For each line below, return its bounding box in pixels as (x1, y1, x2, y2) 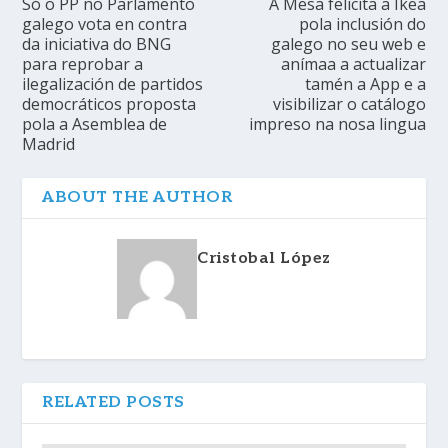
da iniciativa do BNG (22, 33, 172, 56)
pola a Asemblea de (22, 113, 168, 136)
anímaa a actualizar (280, 53, 426, 76)
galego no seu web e (270, 33, 426, 56)
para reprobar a (22, 53, 144, 76)
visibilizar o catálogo (272, 93, 426, 116)
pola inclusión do (298, 13, 426, 36)
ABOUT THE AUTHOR (42, 188, 233, 208)
